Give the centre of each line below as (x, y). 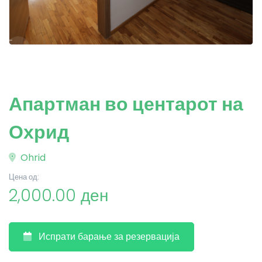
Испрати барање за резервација (109, 237)
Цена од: (24, 177)
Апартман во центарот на (126, 104)
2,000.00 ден (58, 196)
